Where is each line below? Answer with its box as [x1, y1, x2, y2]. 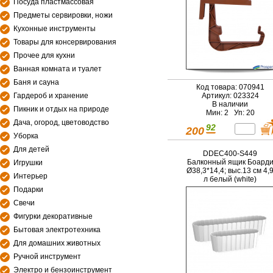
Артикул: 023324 [201, 91, 259, 100]
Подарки [13, 185, 43, 194]
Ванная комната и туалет [13, 65, 102, 73]
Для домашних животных [13, 239, 101, 247]
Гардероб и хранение [13, 91, 88, 100]
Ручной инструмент [13, 252, 81, 261]
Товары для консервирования [13, 38, 116, 46]
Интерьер [13, 172, 48, 180]
